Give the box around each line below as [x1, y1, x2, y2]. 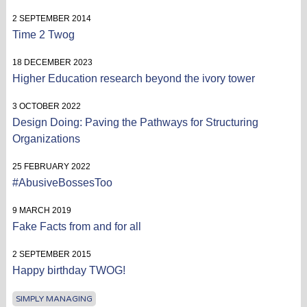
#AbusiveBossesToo [12, 176, 112, 188]
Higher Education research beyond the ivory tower [12, 72, 255, 84]
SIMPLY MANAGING [15, 293, 93, 304]
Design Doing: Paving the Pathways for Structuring [12, 116, 258, 128]
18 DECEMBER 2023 [12, 57, 93, 67]
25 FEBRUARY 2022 [12, 161, 90, 171]
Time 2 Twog [12, 28, 75, 40]
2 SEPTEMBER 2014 [12, 13, 91, 23]
